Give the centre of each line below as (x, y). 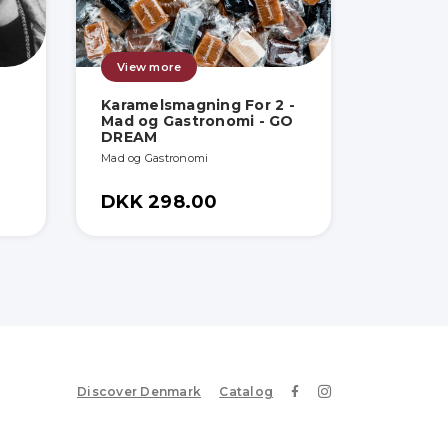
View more (149, 67)
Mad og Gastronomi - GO (197, 121)
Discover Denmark (139, 391)
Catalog (246, 391)
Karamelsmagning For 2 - (198, 105)
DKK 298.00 (159, 202)
